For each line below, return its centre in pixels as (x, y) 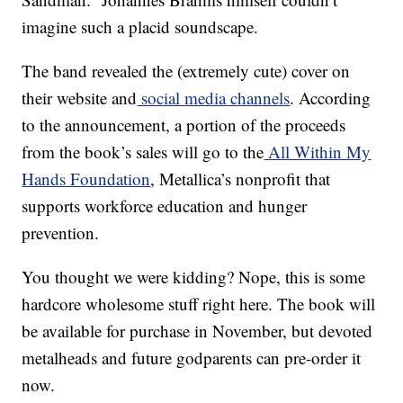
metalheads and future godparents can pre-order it (192, 358)
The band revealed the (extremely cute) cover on (186, 71)
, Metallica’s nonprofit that (241, 179)
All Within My (318, 152)
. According (331, 98)
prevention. (61, 233)
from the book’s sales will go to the (143, 152)
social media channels (214, 98)
